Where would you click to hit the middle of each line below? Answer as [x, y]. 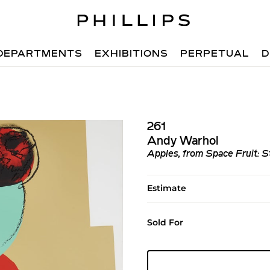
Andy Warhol [183, 142]
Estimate [166, 188]
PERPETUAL [215, 54]
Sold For [165, 222]
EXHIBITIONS [132, 54]
